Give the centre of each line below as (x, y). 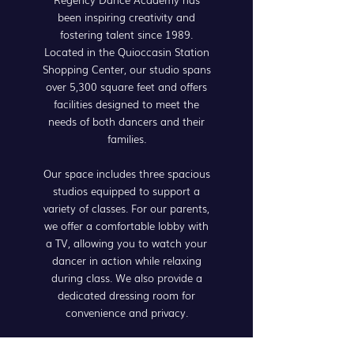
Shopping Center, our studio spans (126, 69)
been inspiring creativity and (126, 17)
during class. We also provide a (126, 278)
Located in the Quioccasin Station (126, 52)
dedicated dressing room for (126, 295)
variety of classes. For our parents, (126, 208)
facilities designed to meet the (126, 104)
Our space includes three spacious (126, 173)
